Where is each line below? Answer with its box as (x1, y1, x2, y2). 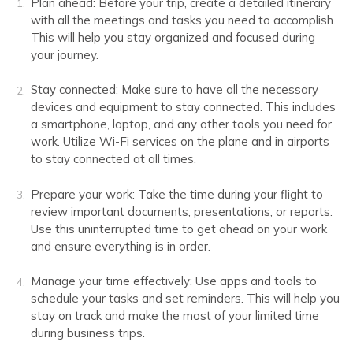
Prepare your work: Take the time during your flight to (31, 186, 323, 202)
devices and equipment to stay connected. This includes (31, 99, 336, 115)
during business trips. (31, 325, 145, 341)
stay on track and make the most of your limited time (31, 308, 319, 324)
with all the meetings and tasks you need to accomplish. (31, 12, 336, 28)
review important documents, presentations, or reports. (31, 203, 333, 219)
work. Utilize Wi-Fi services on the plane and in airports (31, 134, 329, 150)
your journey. (31, 46, 98, 62)
